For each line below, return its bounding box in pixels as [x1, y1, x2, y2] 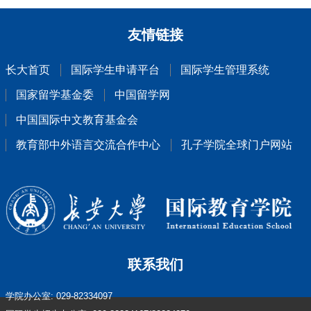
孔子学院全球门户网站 [181, 139, 292, 151]
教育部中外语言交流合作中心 [16, 139, 160, 151]
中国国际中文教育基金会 [16, 114, 138, 126]
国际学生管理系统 [180, 64, 269, 76]
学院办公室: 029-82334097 [6, 290, 112, 301]
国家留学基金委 [16, 89, 94, 101]
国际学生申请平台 [71, 64, 160, 76]
